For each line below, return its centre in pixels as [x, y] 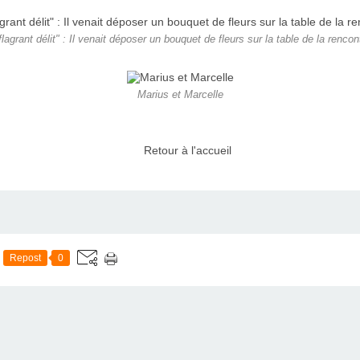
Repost [25, 258]
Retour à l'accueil [187, 151]
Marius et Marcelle [180, 95]
